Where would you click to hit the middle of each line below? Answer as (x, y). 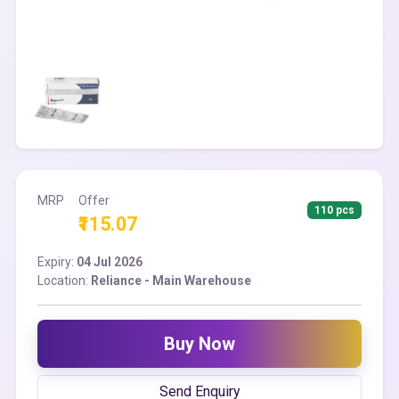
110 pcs (335, 210)
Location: (64, 281)
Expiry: (57, 262)
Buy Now (199, 344)
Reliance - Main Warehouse (171, 281)
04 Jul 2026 (110, 262)
